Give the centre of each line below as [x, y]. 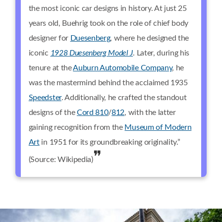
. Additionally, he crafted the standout [124, 97]
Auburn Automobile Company [123, 68]
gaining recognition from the [77, 127]
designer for [49, 38]
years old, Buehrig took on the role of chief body [109, 23]
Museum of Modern [158, 127]
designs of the [53, 112]
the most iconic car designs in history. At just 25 [108, 8]
